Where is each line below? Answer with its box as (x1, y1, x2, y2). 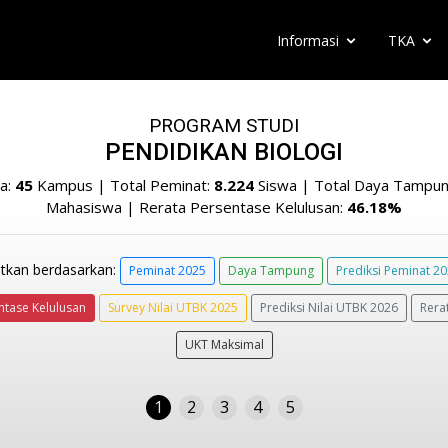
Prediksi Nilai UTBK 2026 (259, 299, 398, 317)
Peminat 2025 (129, 262, 206, 280)
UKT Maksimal (184, 336, 264, 354)
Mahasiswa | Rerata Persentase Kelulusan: (46, 197, 347, 217)
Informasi (277, 31, 339, 50)
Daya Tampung (228, 262, 314, 280)
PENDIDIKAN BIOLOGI (105, 138, 343, 166)
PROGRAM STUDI (149, 114, 299, 137)
